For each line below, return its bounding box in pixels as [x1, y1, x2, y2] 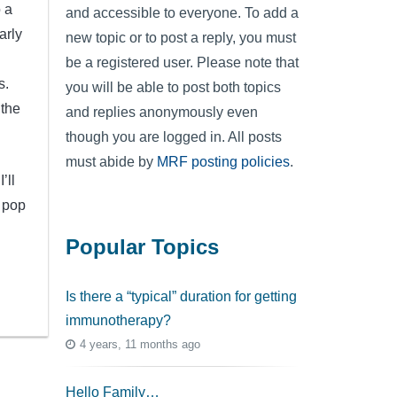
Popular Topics [66, 235, 219, 260]
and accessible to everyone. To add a [66, 4, 299, 20]
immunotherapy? [66, 312, 171, 328]
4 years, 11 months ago [80, 337, 200, 351]
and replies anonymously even [66, 104, 258, 120]
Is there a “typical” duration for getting [66, 288, 297, 304]
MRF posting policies [157, 153, 290, 169]
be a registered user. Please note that [66, 54, 299, 70]
